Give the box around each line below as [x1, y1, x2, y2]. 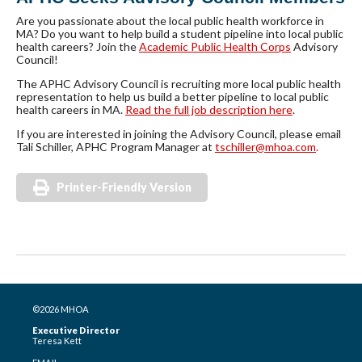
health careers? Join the [16, 40, 139, 54]
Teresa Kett [32, 335, 82, 347]
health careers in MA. [16, 103, 125, 117]
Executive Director [32, 325, 120, 336]
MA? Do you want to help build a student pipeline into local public [16, 27, 343, 41]
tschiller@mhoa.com [215, 140, 316, 154]
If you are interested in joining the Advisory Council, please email [16, 127, 341, 141]
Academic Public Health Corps [139, 40, 291, 54]
